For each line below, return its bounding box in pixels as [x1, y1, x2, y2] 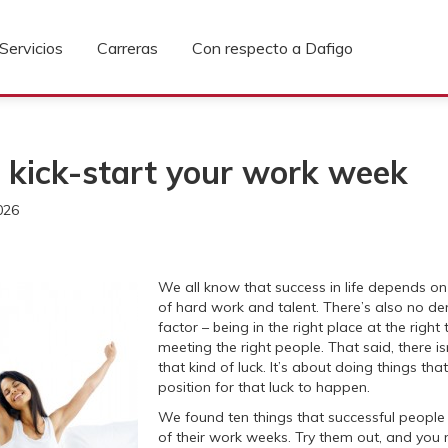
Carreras [97, 38, 158, 58]
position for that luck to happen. [158, 378, 370, 396]
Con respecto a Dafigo [192, 38, 353, 58]
